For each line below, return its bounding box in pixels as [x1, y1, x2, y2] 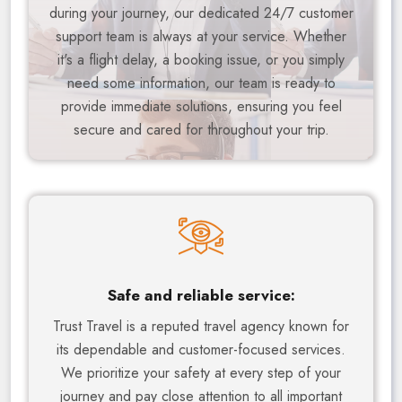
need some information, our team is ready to [66, 73, 336, 94]
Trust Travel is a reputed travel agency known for [53, 316, 349, 337]
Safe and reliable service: [107, 284, 295, 307]
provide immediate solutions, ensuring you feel [60, 96, 342, 118]
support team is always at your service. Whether [56, 26, 346, 48]
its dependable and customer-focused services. [57, 339, 345, 361]
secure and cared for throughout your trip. [73, 119, 329, 141]
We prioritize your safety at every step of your [61, 363, 341, 384]
